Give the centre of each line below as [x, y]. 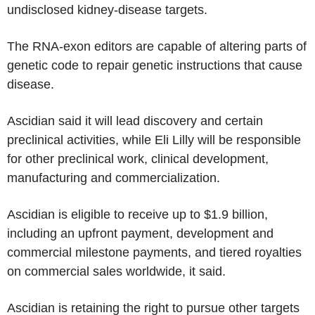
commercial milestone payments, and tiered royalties [154, 252]
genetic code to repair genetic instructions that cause [155, 65]
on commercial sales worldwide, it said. [116, 271]
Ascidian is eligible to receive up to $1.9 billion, [137, 214]
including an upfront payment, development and [140, 233]
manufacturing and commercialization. [114, 178]
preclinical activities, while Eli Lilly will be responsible [154, 140]
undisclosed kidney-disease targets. [107, 10]
